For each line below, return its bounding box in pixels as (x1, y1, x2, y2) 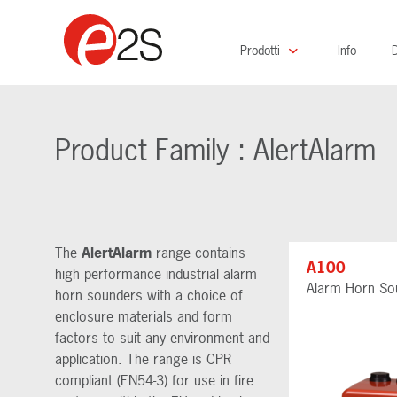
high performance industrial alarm (55, 263, 257, 284)
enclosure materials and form (55, 306, 232, 326)
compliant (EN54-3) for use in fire (55, 370, 253, 390)
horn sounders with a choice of (55, 284, 243, 305)
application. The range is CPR (55, 348, 231, 369)
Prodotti (240, 42, 284, 58)
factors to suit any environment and (55, 327, 269, 347)
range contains (152, 242, 245, 262)
